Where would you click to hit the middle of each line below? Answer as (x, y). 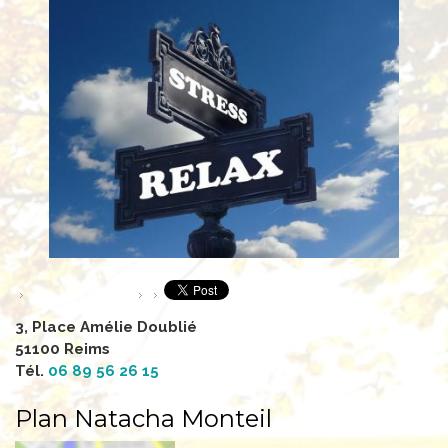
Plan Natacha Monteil (143, 418)
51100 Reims (62, 348)
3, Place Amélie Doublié (106, 326)
